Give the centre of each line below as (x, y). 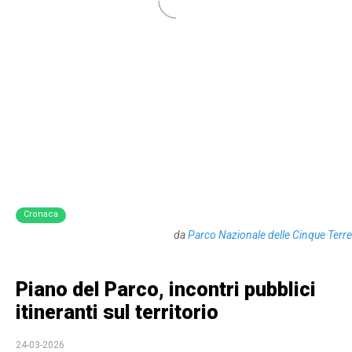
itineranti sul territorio (117, 312)
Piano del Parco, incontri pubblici (166, 290)
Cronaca (41, 214)
